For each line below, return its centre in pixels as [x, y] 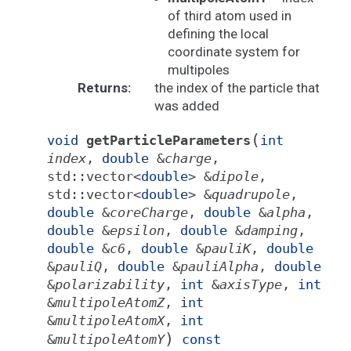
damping [270, 230]
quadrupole [251, 194]
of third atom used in [229, 16]
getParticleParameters [168, 140]
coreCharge [149, 212]
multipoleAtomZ [110, 302]
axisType [251, 284]
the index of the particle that [237, 88]
